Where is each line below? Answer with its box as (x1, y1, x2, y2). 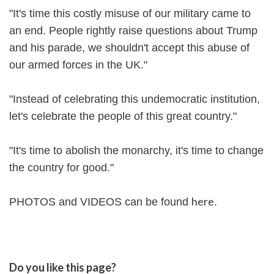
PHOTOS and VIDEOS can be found (9, 196, 191, 209)
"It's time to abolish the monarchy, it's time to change (9, 144, 264, 157)
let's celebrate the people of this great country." (9, 110, 237, 123)
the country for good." (9, 161, 114, 174)
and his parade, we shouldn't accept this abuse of (9, 42, 250, 54)
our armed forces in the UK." (9, 59, 147, 72)
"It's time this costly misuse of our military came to (9, 7, 251, 20)
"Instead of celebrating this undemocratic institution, (9, 93, 260, 106)
